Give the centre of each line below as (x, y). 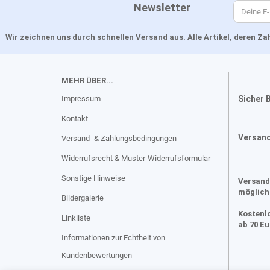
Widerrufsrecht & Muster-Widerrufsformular (136, 158)
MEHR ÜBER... (87, 80)
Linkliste (76, 218)
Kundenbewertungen (97, 255)
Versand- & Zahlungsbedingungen (119, 138)
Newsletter (126, 8)
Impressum (81, 99)
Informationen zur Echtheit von (113, 238)
